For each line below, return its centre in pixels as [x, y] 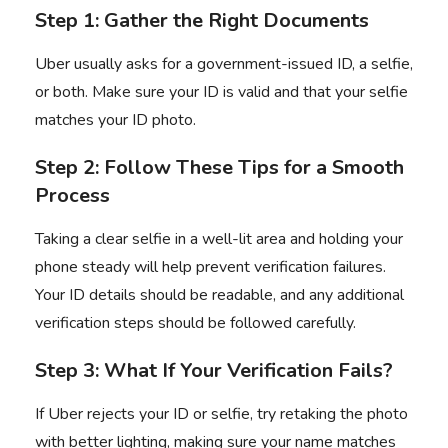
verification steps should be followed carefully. [195, 323]
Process [72, 195]
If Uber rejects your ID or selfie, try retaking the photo [221, 414]
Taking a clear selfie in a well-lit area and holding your [219, 239]
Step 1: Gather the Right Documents [202, 20]
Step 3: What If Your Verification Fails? [214, 370]
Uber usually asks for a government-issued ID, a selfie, [224, 64]
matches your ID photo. [115, 120]
